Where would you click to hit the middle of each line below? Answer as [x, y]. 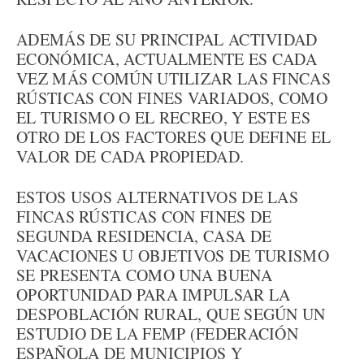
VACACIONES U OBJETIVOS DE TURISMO [173, 256]
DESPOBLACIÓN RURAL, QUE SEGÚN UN [171, 314]
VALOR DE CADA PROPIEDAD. [130, 156]
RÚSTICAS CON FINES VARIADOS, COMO [172, 98]
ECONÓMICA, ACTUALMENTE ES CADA [167, 59]
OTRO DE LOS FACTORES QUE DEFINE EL [174, 137]
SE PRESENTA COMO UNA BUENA [144, 275]
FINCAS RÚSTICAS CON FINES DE [144, 217]
